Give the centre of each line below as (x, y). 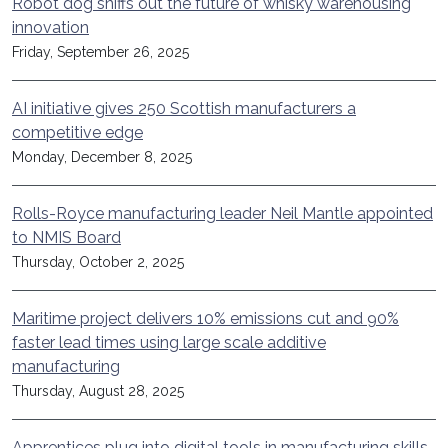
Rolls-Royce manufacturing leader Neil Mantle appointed (222, 214)
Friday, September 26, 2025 (100, 52)
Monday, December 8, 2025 (102, 157)
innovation (50, 28)
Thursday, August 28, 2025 (98, 391)
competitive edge (77, 133)
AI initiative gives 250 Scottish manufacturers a (184, 109)
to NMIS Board (66, 238)
